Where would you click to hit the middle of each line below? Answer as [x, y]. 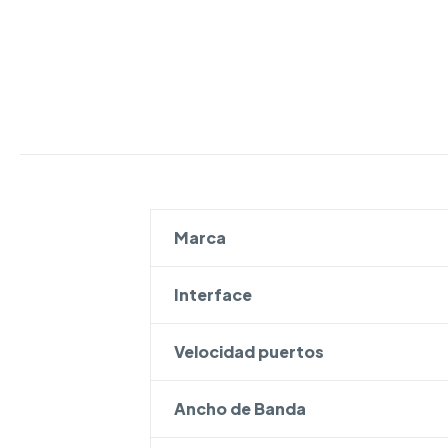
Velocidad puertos [248, 351]
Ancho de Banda [239, 408]
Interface [212, 294]
